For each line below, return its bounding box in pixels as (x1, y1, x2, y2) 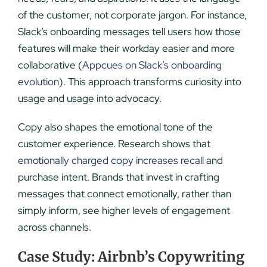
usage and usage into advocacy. (17, 91, 162, 105)
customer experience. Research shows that (17, 136, 210, 150)
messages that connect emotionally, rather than (17, 187, 231, 200)
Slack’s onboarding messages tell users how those (17, 24, 241, 38)
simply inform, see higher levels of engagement (17, 203, 230, 217)
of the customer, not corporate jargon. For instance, (17, 8, 247, 21)
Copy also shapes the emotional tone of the (17, 120, 213, 133)
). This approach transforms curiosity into (58, 74, 241, 88)
